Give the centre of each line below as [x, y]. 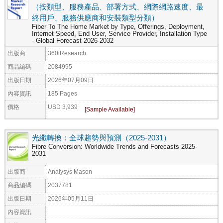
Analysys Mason [70, 171]
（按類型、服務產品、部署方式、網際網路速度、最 [118, 6]
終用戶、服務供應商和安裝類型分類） [95, 17]
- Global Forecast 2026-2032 [73, 41]
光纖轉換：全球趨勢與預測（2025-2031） [101, 137]
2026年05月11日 [71, 198]
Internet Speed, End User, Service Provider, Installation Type [119, 34]
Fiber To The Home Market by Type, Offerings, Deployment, [118, 27]
